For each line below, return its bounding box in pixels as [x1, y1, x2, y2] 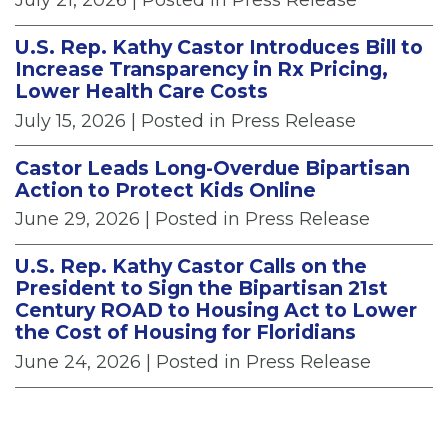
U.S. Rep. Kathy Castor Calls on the [15, 254, 367, 279]
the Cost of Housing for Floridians [15, 320, 356, 345]
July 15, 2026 [15, 109, 126, 132]
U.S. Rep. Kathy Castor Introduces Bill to [15, 34, 423, 59]
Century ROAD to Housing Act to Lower [15, 298, 417, 323]
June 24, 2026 [15, 351, 141, 374]
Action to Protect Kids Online [15, 177, 316, 202]
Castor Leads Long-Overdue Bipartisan [15, 155, 410, 180]
